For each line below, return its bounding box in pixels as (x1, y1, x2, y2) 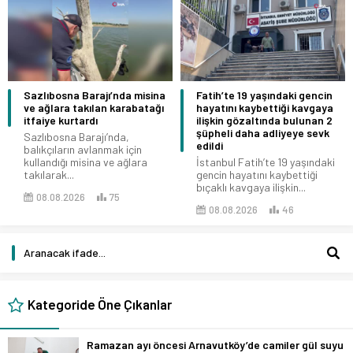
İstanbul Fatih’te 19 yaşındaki (196, 154, 335, 169)
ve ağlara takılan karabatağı (24, 100, 164, 114)
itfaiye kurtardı (24, 113, 98, 127)
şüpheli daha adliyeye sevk (196, 125, 329, 139)
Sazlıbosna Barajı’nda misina (24, 87, 165, 102)
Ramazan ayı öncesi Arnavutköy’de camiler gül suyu (87, 337, 344, 351)
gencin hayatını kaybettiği (196, 167, 318, 181)
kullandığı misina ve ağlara (24, 154, 147, 169)
